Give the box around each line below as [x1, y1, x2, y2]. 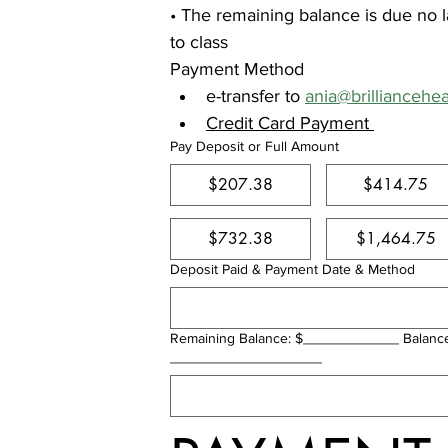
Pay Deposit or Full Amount [170, 138, 339, 154]
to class [170, 32, 228, 52]
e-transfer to [206, 86, 305, 106]
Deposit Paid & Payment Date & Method [170, 261, 415, 277]
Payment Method [170, 59, 304, 79]
